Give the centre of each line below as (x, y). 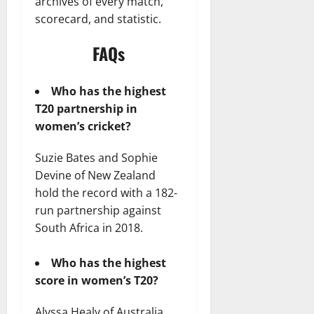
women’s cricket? (83, 126)
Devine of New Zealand (95, 175)
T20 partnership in (86, 108)
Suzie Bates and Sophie (96, 157)
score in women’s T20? (97, 280)
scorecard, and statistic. (98, 19)
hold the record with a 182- (106, 192)
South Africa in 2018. (89, 227)
